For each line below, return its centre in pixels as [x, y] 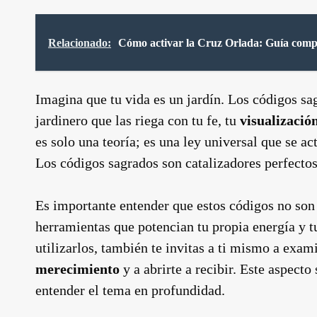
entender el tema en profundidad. [130, 290]
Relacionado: [80, 42]
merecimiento [77, 269]
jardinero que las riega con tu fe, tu [138, 120]
